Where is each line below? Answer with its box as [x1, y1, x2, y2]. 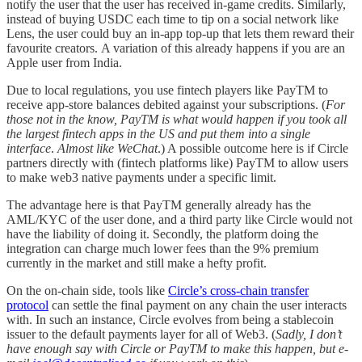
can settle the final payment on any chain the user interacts [48, 297, 347, 312]
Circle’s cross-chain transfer [168, 283, 309, 297]
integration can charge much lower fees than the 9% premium [6, 241, 318, 255]
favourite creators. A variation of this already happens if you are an [6, 40, 345, 55]
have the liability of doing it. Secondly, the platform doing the [6, 226, 318, 241]
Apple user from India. [6, 55, 122, 69]
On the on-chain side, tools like [6, 283, 168, 297]
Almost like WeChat [57, 141, 158, 155]
